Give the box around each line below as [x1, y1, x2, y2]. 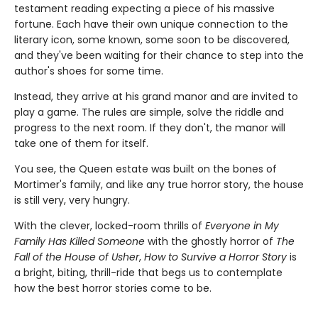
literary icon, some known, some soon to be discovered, [14, 32, 290, 47]
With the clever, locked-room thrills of [14, 218, 205, 233]
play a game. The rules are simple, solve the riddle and [14, 104, 284, 119]
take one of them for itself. [14, 136, 148, 150]
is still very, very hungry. [14, 192, 130, 207]
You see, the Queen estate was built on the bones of [14, 161, 277, 176]
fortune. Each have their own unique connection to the [14, 16, 288, 31]
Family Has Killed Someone [14, 234, 145, 248]
